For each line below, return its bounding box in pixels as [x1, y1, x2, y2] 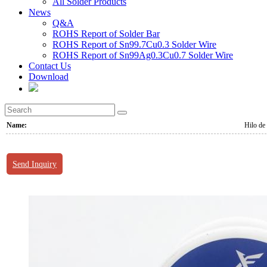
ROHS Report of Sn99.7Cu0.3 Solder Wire [52, 39, 216, 49]
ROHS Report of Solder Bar [52, 28, 160, 39]
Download [29, 71, 69, 82]
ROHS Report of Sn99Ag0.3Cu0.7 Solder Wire [52, 49, 233, 60]
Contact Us [29, 60, 71, 71]
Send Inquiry [13, 159, 57, 169]
